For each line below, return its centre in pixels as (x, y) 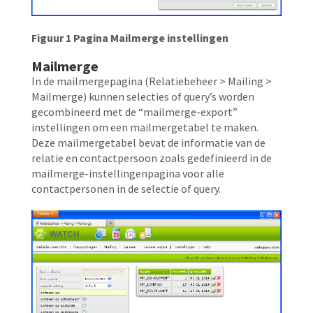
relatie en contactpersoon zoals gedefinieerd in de (152, 158)
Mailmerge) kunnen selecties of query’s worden (143, 96)
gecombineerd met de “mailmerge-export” (134, 111)
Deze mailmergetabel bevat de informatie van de (148, 142)
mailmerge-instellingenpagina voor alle (128, 173)
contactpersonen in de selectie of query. (126, 188)
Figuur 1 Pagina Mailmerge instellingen (130, 37)
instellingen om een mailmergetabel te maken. (145, 127)
